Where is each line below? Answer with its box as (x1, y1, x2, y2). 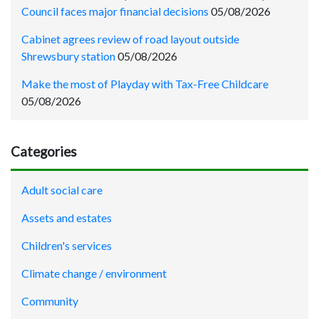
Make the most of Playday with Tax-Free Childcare (21, 76, 268, 90)
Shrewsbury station (21, 48, 115, 63)
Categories (11, 143, 77, 159)
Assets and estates (21, 210, 112, 224)
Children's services (21, 238, 112, 252)
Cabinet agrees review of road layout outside (21, 31, 239, 46)
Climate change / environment (21, 266, 167, 280)
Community (21, 293, 78, 308)
